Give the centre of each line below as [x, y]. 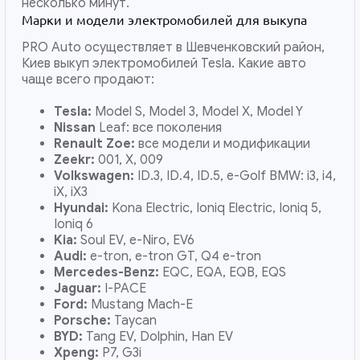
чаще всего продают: [88, 79]
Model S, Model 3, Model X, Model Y [199, 111]
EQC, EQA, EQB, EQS [226, 272]
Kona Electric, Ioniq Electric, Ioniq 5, [217, 208]
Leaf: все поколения [162, 127]
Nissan [77, 127]
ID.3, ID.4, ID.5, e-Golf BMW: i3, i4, [237, 176]
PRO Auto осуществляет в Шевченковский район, [174, 47]
